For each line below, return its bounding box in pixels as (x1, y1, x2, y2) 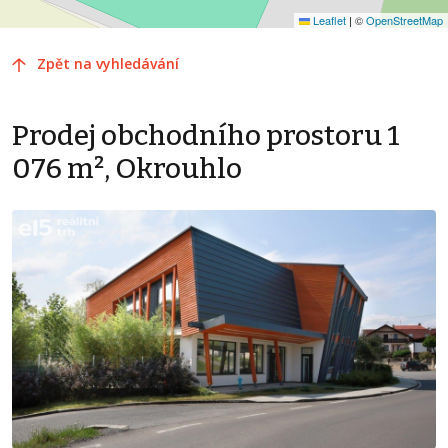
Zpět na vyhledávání (37, 54, 179, 74)
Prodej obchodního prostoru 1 (12, 119, 400, 153)
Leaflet (310, 12, 346, 29)
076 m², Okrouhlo (12, 152, 242, 186)
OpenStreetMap (366, 12, 443, 29)
